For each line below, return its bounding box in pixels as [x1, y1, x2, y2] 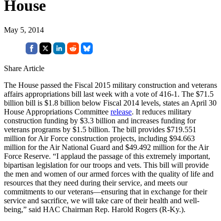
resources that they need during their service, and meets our [4, 178, 187, 187]
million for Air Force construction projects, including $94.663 [4, 134, 195, 143]
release [110, 107, 132, 116]
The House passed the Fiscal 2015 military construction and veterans [4, 80, 217, 89]
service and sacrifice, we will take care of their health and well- [4, 196, 199, 205]
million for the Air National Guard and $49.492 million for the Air [4, 143, 209, 151]
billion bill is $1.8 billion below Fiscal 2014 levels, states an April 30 [4, 98, 217, 107]
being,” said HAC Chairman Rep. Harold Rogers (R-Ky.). [4, 205, 185, 214]
